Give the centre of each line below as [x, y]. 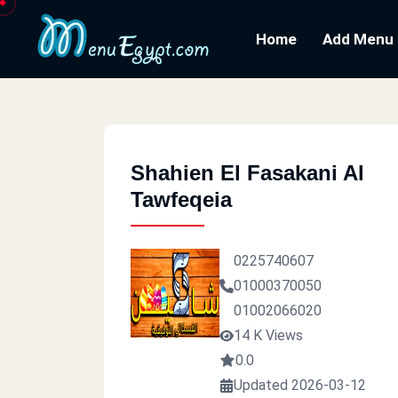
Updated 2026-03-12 [300, 385]
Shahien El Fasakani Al [247, 173]
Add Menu [358, 39]
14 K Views [268, 335]
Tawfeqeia [181, 199]
